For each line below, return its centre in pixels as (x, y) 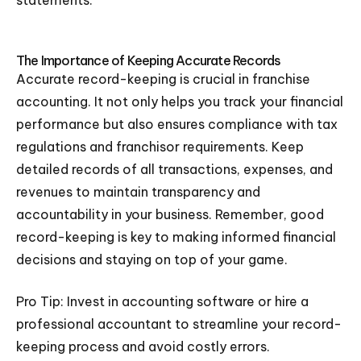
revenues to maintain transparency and (138, 192)
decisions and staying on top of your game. (152, 259)
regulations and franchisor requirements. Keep (160, 147)
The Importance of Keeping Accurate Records (149, 60)
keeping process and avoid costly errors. (143, 346)
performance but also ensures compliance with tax (177, 124)
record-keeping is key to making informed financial (176, 237)
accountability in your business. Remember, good (170, 214)
